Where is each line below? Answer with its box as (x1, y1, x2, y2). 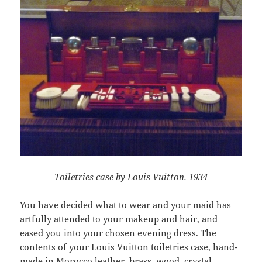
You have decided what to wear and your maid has (20, 199, 232, 211)
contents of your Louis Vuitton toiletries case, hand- (20, 241, 238, 253)
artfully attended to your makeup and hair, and (20, 213, 218, 225)
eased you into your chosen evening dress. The (20, 227, 217, 239)
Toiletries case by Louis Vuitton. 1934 (54, 171, 208, 183)
